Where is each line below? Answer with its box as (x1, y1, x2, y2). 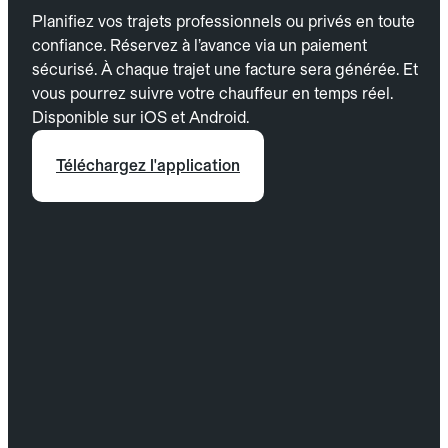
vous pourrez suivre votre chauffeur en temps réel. (32, 84, 393, 104)
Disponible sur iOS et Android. (32, 108, 249, 128)
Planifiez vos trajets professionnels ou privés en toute (32, 12, 415, 32)
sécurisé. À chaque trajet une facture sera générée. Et (32, 60, 418, 80)
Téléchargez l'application (56, 156, 240, 176)
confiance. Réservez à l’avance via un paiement (32, 36, 367, 56)
